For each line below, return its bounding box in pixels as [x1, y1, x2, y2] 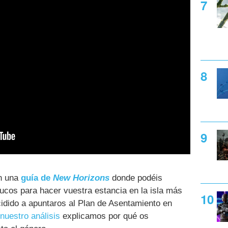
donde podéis [109, 173, 162, 183]
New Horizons [53, 173, 109, 183]
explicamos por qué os [60, 211, 149, 221]
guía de [21, 173, 53, 183]
